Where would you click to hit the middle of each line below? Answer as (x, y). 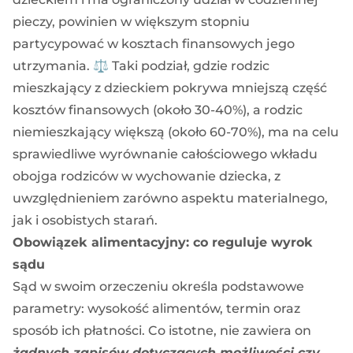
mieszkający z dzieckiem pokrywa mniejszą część (170, 87)
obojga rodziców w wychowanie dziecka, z (147, 176)
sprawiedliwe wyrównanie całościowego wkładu (165, 154)
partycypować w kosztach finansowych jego (154, 43)
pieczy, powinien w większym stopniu (131, 21)
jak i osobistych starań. (85, 220)
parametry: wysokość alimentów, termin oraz (156, 308)
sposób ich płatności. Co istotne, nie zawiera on (162, 330)
